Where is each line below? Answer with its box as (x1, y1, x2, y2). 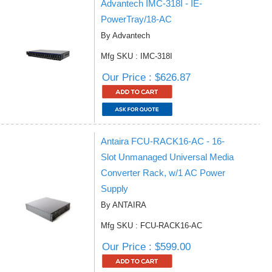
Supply (101, 183, 128, 194)
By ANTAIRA (101, 200, 146, 209)
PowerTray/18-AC (101, 14, 172, 24)
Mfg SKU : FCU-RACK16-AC (101, 221, 202, 230)
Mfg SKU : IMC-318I (101, 52, 172, 61)
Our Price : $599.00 (102, 241, 191, 253)
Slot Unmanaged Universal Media (101, 152, 234, 162)
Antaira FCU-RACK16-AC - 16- (101, 136, 225, 146)
